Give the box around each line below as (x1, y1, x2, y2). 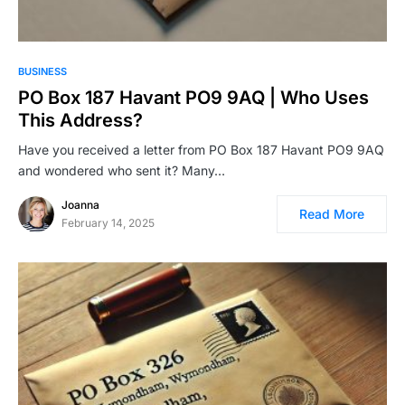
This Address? (18, 109, 143, 132)
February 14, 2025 (61, 216, 155, 231)
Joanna (61, 198, 99, 212)
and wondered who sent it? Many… (18, 163, 225, 179)
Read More (299, 206, 364, 222)
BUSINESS (18, 65, 67, 79)
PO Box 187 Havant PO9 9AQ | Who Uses (18, 87, 369, 109)
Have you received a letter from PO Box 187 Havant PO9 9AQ (18, 142, 384, 158)
